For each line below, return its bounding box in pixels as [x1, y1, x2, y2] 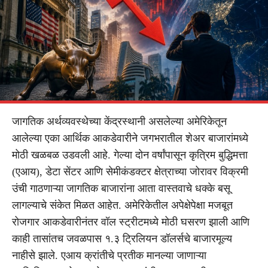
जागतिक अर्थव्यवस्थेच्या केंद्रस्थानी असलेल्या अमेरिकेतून [12, 115, 227, 127]
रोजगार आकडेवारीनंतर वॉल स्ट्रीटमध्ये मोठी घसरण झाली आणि [12, 215, 249, 228]
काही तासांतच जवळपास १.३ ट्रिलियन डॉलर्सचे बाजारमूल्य [12, 232, 232, 245]
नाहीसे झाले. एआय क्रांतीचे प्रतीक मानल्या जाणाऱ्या [12, 249, 206, 261]
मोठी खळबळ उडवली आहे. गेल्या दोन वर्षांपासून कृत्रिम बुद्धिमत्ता [12, 148, 248, 161]
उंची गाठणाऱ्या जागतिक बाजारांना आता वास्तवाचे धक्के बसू [12, 182, 230, 194]
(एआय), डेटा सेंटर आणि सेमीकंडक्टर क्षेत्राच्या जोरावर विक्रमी [12, 165, 248, 178]
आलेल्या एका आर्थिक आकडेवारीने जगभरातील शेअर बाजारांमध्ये [12, 132, 248, 144]
